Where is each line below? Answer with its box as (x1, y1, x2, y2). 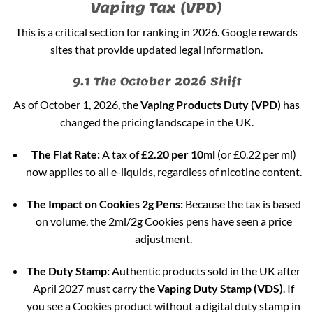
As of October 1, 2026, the (13, 98, 140, 112)
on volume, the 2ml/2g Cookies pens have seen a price (35, 214, 292, 228)
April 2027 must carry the (33, 281, 158, 295)
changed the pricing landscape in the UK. (59, 115, 254, 129)
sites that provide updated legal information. (50, 43, 263, 57)
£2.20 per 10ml (140, 147, 215, 161)
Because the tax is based (182, 196, 301, 210)
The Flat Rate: (31, 147, 100, 161)
